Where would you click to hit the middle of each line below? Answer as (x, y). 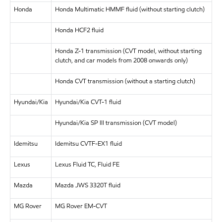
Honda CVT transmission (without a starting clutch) (125, 81)
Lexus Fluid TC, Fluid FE (87, 164)
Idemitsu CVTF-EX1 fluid (88, 143)
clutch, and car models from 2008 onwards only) (121, 60)
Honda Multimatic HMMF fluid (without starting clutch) (130, 9)
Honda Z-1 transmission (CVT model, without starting (128, 51)
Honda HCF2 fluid (79, 30)
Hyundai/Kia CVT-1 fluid (88, 102)
